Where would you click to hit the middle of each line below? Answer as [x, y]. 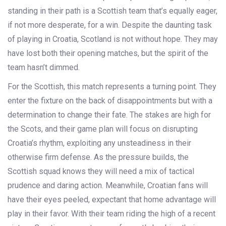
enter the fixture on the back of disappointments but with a [110, 101]
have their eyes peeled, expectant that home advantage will [112, 200]
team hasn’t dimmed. [44, 68]
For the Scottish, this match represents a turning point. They [112, 87]
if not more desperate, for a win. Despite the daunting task [110, 25]
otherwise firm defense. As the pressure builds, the [98, 157]
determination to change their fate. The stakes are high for [109, 115]
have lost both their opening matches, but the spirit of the [108, 53]
